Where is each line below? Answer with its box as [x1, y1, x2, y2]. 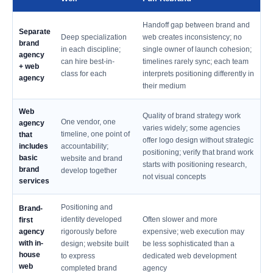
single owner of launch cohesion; [143, 45, 252, 54]
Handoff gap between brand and [143, 21, 250, 29]
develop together [61, 166, 117, 175]
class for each [61, 69, 107, 78]
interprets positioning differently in [143, 69, 254, 78]
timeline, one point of [61, 130, 130, 138]
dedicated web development [143, 252, 236, 260]
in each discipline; [61, 45, 121, 54]
